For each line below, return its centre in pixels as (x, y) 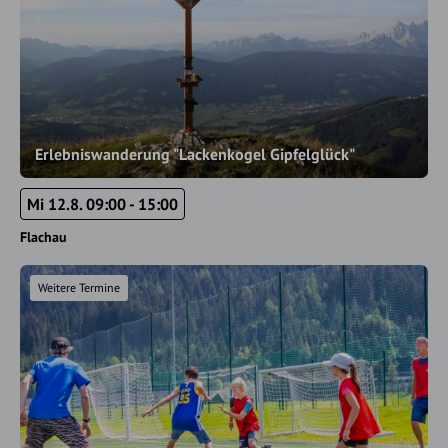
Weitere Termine (79, 287)
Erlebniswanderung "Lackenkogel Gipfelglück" (195, 154)
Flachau (43, 237)
